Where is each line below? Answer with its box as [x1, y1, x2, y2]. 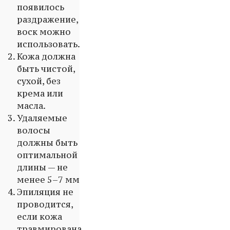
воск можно [17, 26, 71, 38]
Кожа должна [17, 51, 75, 63]
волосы [17, 125, 50, 137]
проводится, [17, 199, 73, 210]
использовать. [17, 39, 80, 50]
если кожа [17, 211, 62, 223]
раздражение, [17, 14, 78, 26]
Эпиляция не [17, 186, 73, 198]
